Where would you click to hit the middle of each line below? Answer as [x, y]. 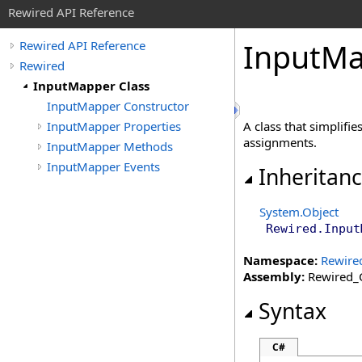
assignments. [280, 142]
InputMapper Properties [114, 126]
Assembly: [274, 276]
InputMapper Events [103, 166]
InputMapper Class [91, 86]
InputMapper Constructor [118, 106]
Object [320, 212]
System [280, 212]
